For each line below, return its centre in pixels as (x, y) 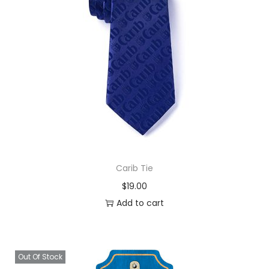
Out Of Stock (40, 256)
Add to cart (140, 203)
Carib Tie (134, 168)
